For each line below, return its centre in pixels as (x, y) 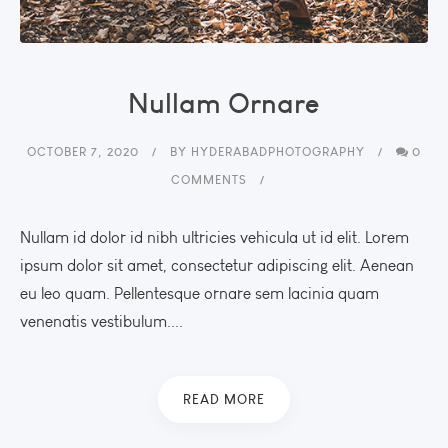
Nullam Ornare (224, 102)
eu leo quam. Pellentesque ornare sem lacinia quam (199, 293)
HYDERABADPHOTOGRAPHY (278, 151)
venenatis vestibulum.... (101, 321)
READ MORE (224, 398)
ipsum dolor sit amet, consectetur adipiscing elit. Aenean (217, 265)
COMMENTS (208, 179)
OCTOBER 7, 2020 (83, 151)
